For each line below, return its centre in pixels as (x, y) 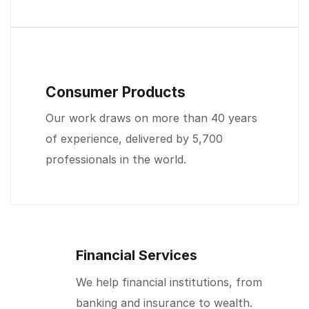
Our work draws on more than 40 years (151, 118)
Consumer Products (116, 92)
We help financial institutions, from (169, 282)
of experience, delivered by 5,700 (134, 138)
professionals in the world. (116, 159)
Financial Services (137, 255)
